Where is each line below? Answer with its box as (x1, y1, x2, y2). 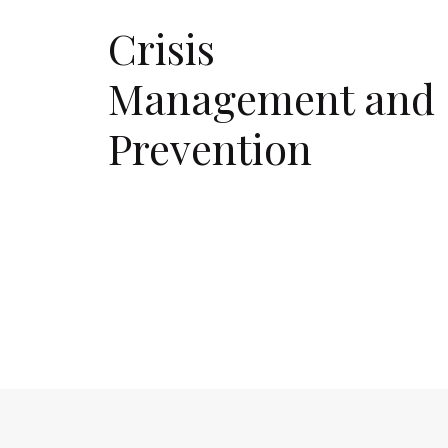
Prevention (108, 120, 312, 176)
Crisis (108, 20, 215, 76)
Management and (108, 70, 435, 126)
